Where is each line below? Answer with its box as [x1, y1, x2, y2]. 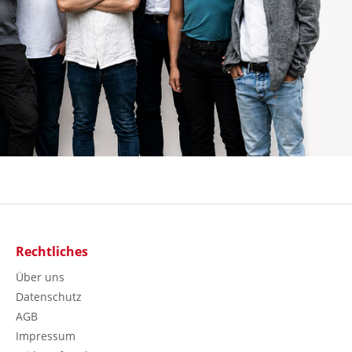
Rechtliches [16, 243, 88, 261]
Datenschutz [16, 289, 82, 305]
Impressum [16, 328, 75, 344]
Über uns [16, 269, 64, 285]
